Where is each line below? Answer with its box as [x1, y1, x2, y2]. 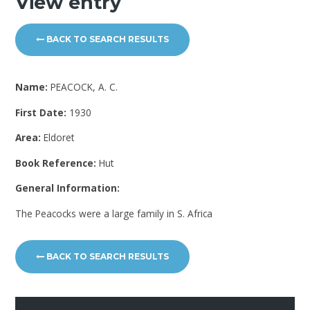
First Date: [15, 105, 70, 119]
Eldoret [44, 131, 75, 145]
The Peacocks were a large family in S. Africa [15, 207, 213, 220]
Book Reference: [15, 156, 100, 170]
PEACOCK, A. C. [51, 80, 118, 94]
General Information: [15, 181, 120, 195]
